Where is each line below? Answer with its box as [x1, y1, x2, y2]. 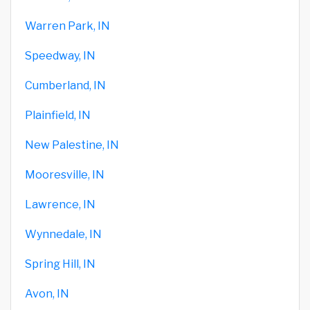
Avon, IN [25, 286, 69, 300]
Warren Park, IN [25, 19, 110, 33]
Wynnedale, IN [25, 227, 102, 241]
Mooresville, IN [25, 167, 104, 181]
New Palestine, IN [25, 138, 119, 152]
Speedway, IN [25, 48, 95, 62]
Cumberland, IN [25, 78, 106, 92]
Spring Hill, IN [25, 257, 95, 271]
